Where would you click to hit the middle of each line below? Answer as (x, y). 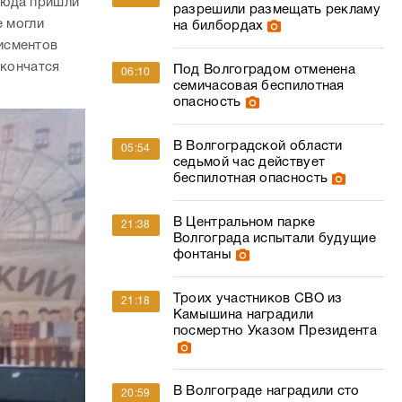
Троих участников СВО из (258, 299)
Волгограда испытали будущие (274, 239)
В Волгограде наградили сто (266, 391)
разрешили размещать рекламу (276, 10)
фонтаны (202, 255)
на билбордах (218, 26)
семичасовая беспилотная (258, 86)
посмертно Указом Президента (275, 331)
